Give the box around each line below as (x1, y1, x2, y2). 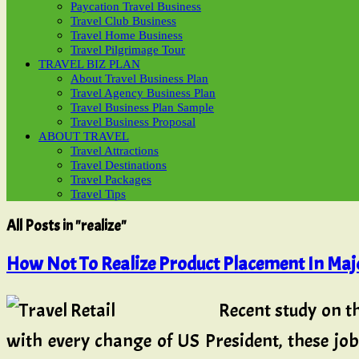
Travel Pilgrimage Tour (71, 43, 185, 56)
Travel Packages (71, 173, 151, 186)
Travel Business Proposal (71, 115, 196, 128)
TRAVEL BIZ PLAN (38, 58, 140, 71)
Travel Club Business (71, 14, 176, 27)
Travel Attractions (71, 144, 159, 157)
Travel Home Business (71, 29, 183, 42)
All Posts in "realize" (6, 216, 127, 236)
